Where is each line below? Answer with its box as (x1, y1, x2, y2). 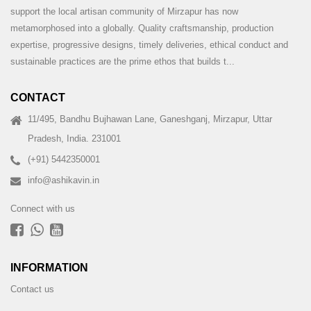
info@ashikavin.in (28, 175, 99, 185)
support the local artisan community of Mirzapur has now (10, 6, 238, 17)
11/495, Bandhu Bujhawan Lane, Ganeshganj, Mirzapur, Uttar (28, 114, 272, 124)
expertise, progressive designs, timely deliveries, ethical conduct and (10, 40, 288, 50)
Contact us (10, 284, 54, 294)
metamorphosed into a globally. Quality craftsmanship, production (10, 23, 274, 33)
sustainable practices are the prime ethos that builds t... (10, 56, 235, 67)
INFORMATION (10, 262, 88, 274)
